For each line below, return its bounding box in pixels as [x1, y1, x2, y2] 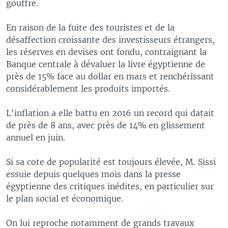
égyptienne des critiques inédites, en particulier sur [6, 181, 214, 191]
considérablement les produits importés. [6, 83, 170, 94]
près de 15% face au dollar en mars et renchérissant [6, 71, 214, 81]
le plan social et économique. [6, 193, 123, 204]
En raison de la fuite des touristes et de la [6, 22, 175, 33]
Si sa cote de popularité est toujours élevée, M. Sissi [6, 156, 216, 167]
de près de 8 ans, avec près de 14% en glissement [6, 120, 205, 130]
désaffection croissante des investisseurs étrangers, [6, 34, 215, 45]
